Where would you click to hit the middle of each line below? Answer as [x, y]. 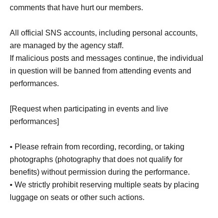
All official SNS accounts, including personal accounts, [104, 33]
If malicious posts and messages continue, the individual [107, 58]
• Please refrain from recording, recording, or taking [97, 146]
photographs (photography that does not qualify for [96, 159]
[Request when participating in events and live [89, 109]
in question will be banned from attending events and [100, 71]
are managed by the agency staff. [67, 45]
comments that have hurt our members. [76, 7]
